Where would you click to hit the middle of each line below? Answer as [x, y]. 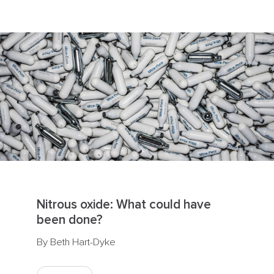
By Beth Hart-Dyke [76, 242]
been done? [69, 220]
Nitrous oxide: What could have [124, 205]
